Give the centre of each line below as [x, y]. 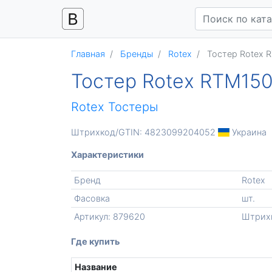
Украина [248, 132]
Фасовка [92, 198]
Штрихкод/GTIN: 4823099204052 [144, 132]
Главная [88, 54]
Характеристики [107, 155]
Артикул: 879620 [109, 216]
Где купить [95, 241]
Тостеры [133, 107]
